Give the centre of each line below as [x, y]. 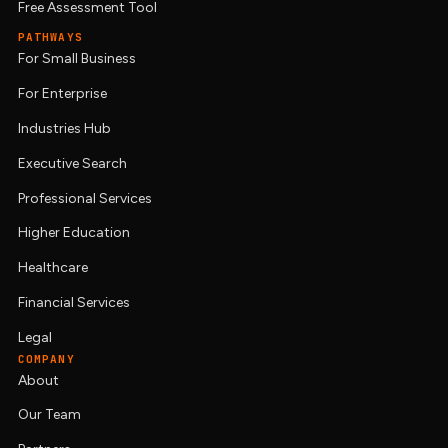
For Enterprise [62, 94]
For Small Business [76, 59]
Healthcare [52, 268]
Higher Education [73, 233]
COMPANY [46, 358]
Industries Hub [64, 128]
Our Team [49, 415]
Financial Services [73, 302]
